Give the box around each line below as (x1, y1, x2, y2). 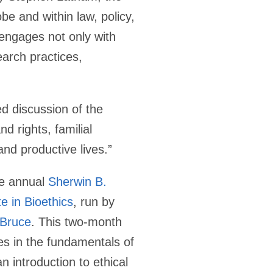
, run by (73, 194, 115, 208)
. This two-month (31, 214, 122, 229)
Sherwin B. (48, 174, 107, 188)
